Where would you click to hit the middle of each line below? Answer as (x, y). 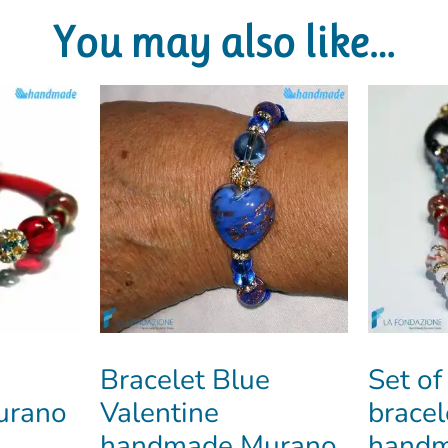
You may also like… (224, 42)
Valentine (159, 412)
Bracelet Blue (184, 379)
